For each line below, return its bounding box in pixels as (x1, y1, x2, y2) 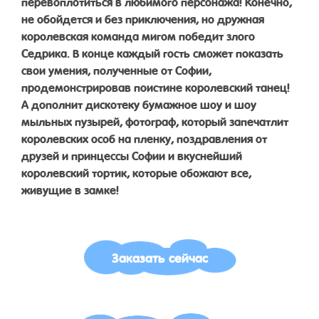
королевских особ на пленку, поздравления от (21, 126, 267, 149)
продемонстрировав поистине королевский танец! (21, 75, 290, 98)
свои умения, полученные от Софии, (21, 58, 211, 80)
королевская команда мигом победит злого (21, 23, 255, 46)
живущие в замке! (21, 177, 119, 200)
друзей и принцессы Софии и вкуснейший (21, 143, 242, 166)
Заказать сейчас (111, 244, 208, 269)
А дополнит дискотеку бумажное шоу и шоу (21, 92, 256, 115)
